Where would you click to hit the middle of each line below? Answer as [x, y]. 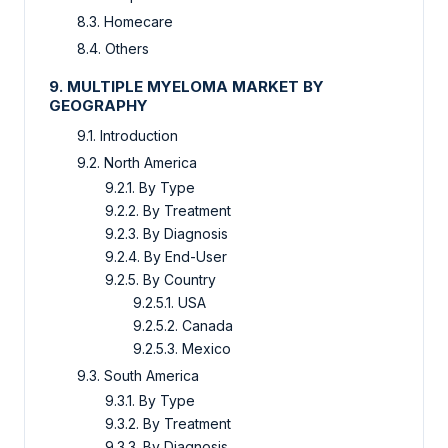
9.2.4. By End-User [166, 256]
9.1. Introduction [127, 135]
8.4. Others [113, 48]
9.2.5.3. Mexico [182, 348]
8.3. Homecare [125, 21]
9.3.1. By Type [150, 400]
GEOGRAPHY [98, 105]
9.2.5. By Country [160, 279]
